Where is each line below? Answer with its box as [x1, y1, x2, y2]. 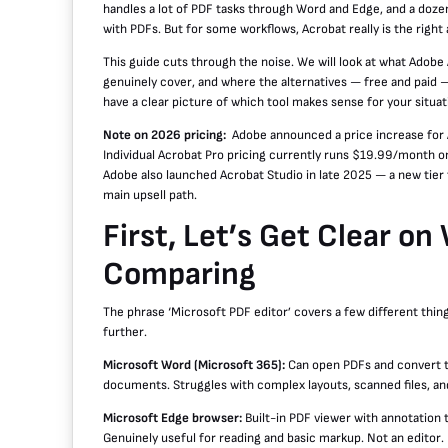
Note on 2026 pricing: [103, 127, 232, 144]
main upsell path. [103, 187, 197, 204]
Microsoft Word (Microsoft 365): [103, 357, 285, 374]
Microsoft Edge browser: [103, 410, 242, 427]
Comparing [103, 255, 256, 295]
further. [103, 324, 147, 341]
